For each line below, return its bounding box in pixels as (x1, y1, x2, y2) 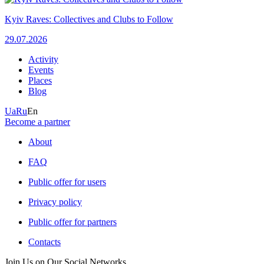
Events (28, 65, 54, 75)
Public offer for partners (28, 217, 117, 227)
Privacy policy (28, 197, 82, 207)
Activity (28, 54, 58, 65)
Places (28, 75, 52, 86)
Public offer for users (28, 177, 106, 187)
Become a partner (5, 117, 70, 127)
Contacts (28, 237, 61, 247)
